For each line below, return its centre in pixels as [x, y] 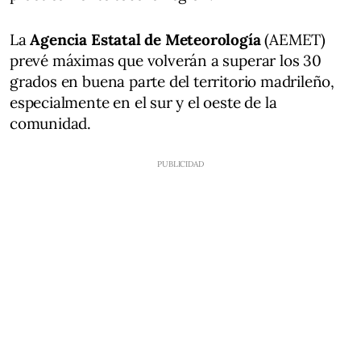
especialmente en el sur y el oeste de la [143, 102]
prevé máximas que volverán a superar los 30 [166, 60]
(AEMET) [293, 39]
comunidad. [51, 123]
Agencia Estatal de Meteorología [143, 39]
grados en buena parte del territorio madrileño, [172, 81]
